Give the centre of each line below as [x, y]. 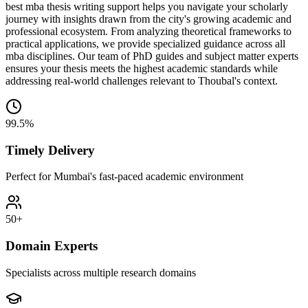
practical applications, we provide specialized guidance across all [145, 43]
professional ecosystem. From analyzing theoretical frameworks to [148, 31]
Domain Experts [52, 245]
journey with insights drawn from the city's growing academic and [148, 19]
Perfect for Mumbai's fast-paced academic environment [124, 177]
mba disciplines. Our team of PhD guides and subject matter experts [152, 56]
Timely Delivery [50, 150]
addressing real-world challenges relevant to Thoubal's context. [142, 80]
